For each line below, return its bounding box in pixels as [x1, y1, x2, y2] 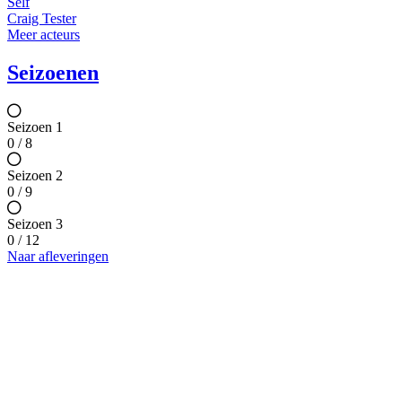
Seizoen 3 [7, 216, 63, 232]
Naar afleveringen [7, 249, 109, 265]
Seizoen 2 [7, 168, 63, 184]
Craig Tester [7, 11, 76, 27]
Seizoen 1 [7, 119, 63, 135]
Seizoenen [7, 61, 99, 85]
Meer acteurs [7, 27, 80, 43]
